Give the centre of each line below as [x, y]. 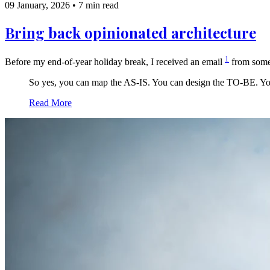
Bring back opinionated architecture [130, 32]
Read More [50, 103]
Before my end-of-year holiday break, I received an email [115, 62]
